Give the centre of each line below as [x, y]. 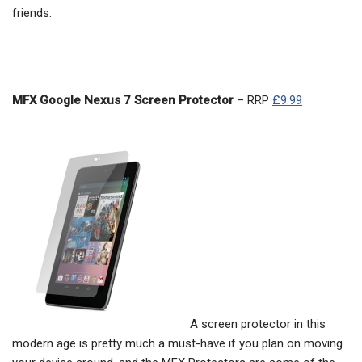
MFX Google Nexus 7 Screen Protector [124, 101]
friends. [32, 13]
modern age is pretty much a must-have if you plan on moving [177, 344]
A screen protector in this [258, 324]
